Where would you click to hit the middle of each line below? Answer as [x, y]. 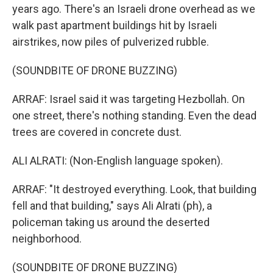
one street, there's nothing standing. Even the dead [134, 115]
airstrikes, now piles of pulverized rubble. [111, 42]
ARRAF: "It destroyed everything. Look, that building [134, 189]
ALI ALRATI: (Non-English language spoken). [118, 161]
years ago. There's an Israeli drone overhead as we [134, 9]
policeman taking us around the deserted [111, 222]
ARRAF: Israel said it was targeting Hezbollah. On [129, 99]
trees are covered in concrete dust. [97, 132]
